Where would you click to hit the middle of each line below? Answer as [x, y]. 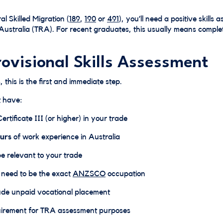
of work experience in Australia [66, 137]
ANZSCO [89, 174]
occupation [125, 174]
